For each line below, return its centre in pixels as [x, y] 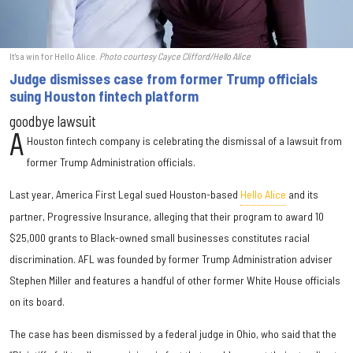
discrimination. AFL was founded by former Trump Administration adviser [171, 258]
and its [302, 194]
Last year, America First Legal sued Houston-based [125, 194]
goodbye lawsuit [53, 121]
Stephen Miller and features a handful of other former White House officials [175, 280]
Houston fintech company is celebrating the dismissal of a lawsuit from [185, 140]
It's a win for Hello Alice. [54, 56]
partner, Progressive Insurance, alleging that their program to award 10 [167, 216]
